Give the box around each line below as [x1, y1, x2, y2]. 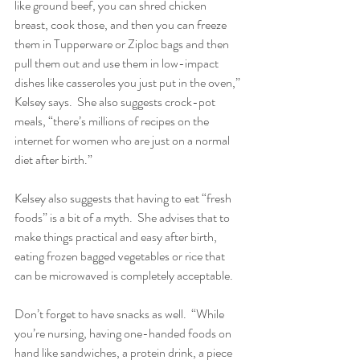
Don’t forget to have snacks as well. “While [14, 304, 227, 323]
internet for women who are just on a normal [14, 130, 232, 149]
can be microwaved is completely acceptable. [14, 265, 233, 284]
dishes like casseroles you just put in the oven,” [14, 72, 243, 92]
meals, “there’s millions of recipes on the [14, 111, 211, 130]
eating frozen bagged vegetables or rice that [14, 246, 227, 265]
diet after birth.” [14, 149, 92, 169]
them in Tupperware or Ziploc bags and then [14, 34, 231, 53]
